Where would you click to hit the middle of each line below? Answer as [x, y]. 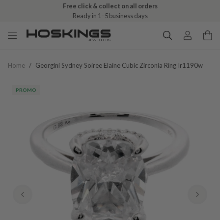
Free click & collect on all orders [110, 6]
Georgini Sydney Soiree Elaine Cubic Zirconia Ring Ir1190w [119, 65]
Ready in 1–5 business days [110, 16]
